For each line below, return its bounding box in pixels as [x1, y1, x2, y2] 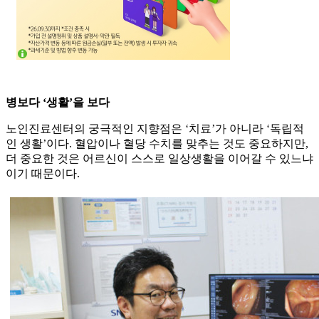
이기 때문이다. [6, 167, 80, 180]
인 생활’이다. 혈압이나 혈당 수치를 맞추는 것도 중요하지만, [6, 137, 308, 150]
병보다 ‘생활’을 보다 [6, 96, 110, 109]
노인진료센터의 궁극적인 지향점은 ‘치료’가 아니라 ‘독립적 [6, 122, 304, 135]
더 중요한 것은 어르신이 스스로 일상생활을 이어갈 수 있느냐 [6, 152, 313, 165]
